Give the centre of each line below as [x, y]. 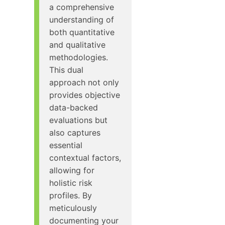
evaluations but [78, 120]
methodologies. [79, 57]
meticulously [73, 208]
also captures [75, 132]
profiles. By [71, 195]
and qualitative [77, 44]
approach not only [84, 82]
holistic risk [71, 183]
